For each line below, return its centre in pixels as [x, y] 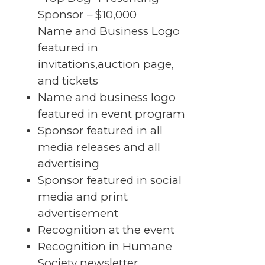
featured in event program [111, 114]
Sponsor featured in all [100, 131]
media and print [83, 197]
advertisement [78, 214]
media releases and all [99, 147]
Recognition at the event [106, 230]
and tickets [68, 81]
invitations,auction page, [106, 64]
